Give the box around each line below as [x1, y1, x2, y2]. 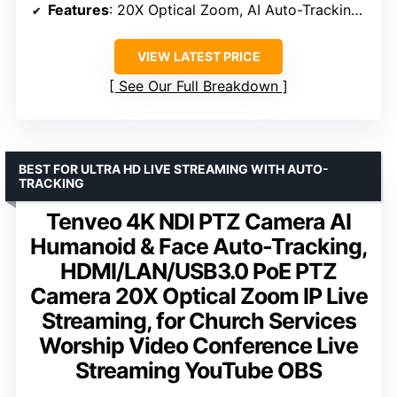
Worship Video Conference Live [39, 331, 358, 359]
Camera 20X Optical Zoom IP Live [29, 282, 368, 309]
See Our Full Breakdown [119, 76, 278, 95]
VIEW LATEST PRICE [136, 48, 261, 64]
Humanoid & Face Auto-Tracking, [29, 232, 368, 260]
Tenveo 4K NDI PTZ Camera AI [46, 207, 351, 235]
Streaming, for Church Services [41, 307, 356, 334]
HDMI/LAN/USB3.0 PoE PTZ [60, 257, 337, 284]
